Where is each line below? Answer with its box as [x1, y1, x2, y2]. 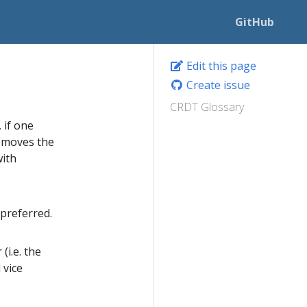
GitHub [235, 14, 274, 29]
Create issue [184, 77, 250, 93]
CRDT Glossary [170, 99, 244, 114]
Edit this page [184, 58, 256, 73]
